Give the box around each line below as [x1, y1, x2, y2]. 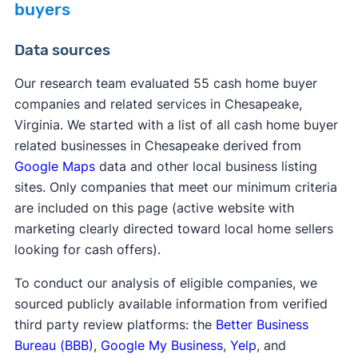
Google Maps [14, 158, 95, 175]
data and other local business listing [94, 158, 317, 175]
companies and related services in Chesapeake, [14, 96, 302, 113]
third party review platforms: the [14, 316, 216, 333]
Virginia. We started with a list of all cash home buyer [14, 117, 338, 133]
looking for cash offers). [14, 241, 161, 258]
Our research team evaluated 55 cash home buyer [14, 75, 317, 92]
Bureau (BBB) [14, 337, 93, 354]
